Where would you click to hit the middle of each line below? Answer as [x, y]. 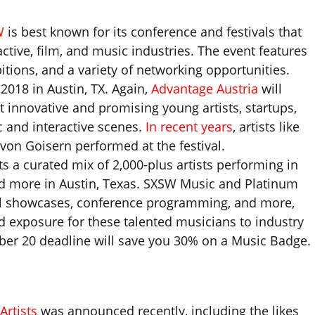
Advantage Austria [205, 89]
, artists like [266, 127]
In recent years [189, 127]
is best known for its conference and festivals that [153, 32]
